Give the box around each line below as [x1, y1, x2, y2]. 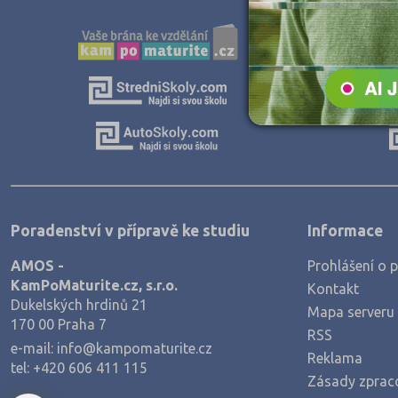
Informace [307, 222, 383, 240]
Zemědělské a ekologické [16, 97, 178, 114]
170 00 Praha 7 [11, 316, 107, 333]
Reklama [307, 350, 362, 367]
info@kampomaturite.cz [57, 340, 212, 357]
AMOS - [11, 258, 64, 275]
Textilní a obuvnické [16, 36, 143, 53]
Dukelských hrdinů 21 [11, 297, 147, 314]
